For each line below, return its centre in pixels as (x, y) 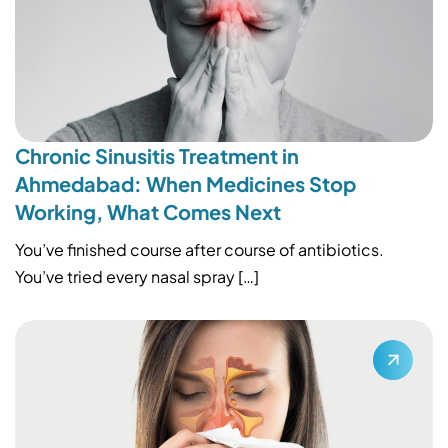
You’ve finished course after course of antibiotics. (199, 249)
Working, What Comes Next (148, 211)
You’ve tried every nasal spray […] (137, 276)
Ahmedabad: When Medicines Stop (185, 183)
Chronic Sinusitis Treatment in (157, 155)
